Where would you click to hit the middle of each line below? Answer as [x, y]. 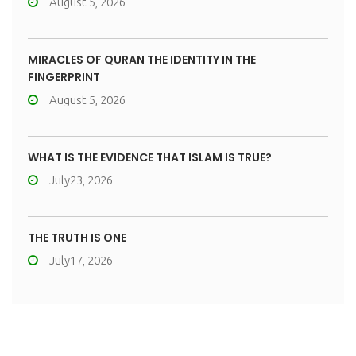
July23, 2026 [81, 180]
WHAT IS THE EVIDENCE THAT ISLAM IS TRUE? [150, 157]
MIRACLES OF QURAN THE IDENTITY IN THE [142, 60]
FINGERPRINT [64, 77]
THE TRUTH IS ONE [77, 238]
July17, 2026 [81, 260]
